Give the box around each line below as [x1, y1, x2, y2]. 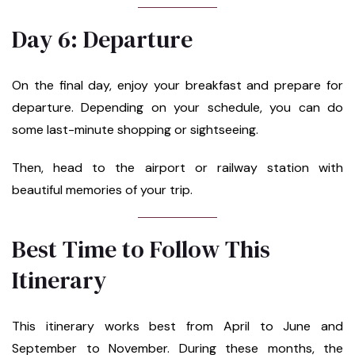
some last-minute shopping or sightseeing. [12, 120, 258, 138]
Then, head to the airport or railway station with [12, 158, 343, 176]
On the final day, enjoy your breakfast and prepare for [12, 76, 343, 94]
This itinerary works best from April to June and [12, 317, 343, 334]
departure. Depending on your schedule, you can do [12, 98, 343, 116]
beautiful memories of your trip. [12, 181, 193, 198]
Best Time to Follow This [12, 232, 270, 265]
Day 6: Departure [12, 22, 193, 55]
